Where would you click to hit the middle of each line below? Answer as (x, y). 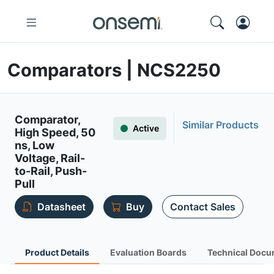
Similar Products (220, 125)
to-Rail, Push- (51, 171)
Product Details (57, 252)
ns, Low (35, 145)
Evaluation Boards (148, 252)
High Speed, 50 (55, 132)
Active (146, 128)
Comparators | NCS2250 (114, 70)
